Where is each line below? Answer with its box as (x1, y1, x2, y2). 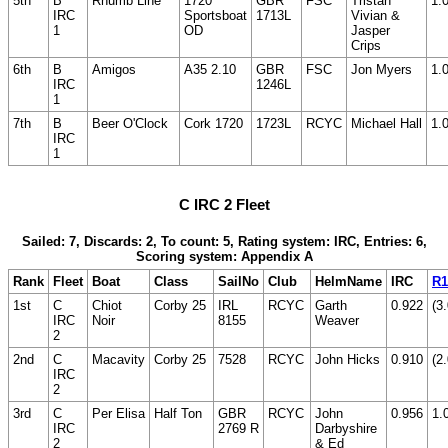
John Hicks (315, 352, 380, 368)
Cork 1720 (184, 115, 243, 131)
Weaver (315, 313, 359, 329)
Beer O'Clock (92, 115, 168, 131)
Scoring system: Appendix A (135, 249, 313, 265)
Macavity (92, 352, 145, 368)
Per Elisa (92, 406, 145, 422)
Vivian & (351, 7, 400, 23)
